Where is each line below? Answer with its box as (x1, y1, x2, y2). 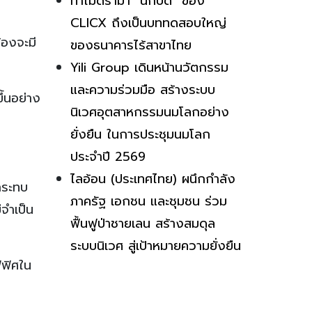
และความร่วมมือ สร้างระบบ (70, 79, 215, 100)
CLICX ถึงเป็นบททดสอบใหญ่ (70, 13, 226, 33)
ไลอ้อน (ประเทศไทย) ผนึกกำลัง (70, 169, 235, 189)
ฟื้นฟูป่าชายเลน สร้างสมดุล (70, 213, 215, 233)
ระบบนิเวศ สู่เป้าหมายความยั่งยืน (70, 235, 241, 256)
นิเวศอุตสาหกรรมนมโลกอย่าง (70, 102, 229, 122)
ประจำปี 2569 (70, 146, 146, 166)
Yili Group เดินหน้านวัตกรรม (70, 57, 228, 77)
